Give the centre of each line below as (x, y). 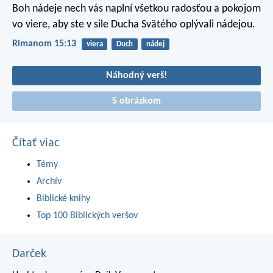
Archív (49, 182)
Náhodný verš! (136, 76)
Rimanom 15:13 (44, 44)
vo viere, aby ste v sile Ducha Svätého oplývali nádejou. (134, 25)
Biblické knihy (63, 199)
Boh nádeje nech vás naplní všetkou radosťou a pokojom (136, 9)
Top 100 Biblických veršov (87, 216)
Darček (29, 254)
